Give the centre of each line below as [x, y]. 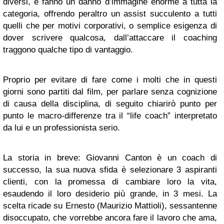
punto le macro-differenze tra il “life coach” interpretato [110, 116]
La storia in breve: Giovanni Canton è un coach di [110, 158]
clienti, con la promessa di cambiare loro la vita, [110, 182]
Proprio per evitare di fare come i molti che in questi [110, 80]
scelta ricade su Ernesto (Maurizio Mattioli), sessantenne [110, 206]
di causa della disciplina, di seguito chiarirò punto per [110, 104]
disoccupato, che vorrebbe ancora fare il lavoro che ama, [110, 218]
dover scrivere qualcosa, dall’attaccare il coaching [110, 38]
